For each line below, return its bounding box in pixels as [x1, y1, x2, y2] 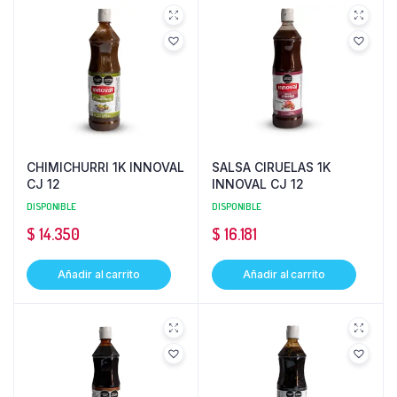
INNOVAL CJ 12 [212, 176, 304, 192]
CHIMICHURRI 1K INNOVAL [27, 160, 184, 175]
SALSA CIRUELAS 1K [212, 160, 331, 175]
